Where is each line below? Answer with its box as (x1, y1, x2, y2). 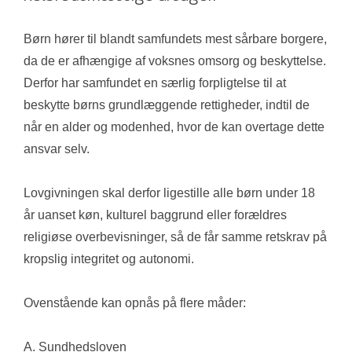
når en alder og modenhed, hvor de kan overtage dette (24, 120, 324, 134)
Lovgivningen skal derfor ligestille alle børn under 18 (24, 186, 315, 200)
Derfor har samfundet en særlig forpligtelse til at (24, 76, 286, 90)
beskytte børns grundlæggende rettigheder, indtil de (24, 98, 310, 112)
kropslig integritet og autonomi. (24, 252, 194, 266)
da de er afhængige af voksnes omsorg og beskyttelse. (24, 54, 326, 68)
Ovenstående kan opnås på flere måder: (24, 296, 249, 310)
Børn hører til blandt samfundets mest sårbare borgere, (24, 32, 327, 46)
